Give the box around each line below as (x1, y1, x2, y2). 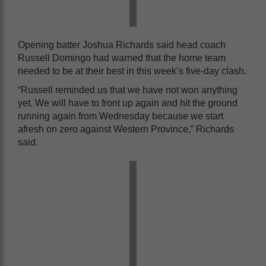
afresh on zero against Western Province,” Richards (18, 123, 234, 134)
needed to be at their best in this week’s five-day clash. (18, 65, 246, 76)
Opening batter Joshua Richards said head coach (18, 39, 226, 50)
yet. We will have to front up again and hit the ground (18, 97, 237, 108)
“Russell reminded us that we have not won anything (18, 84, 237, 95)
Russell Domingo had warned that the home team (18, 52, 226, 63)
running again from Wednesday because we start (18, 110, 223, 121)
